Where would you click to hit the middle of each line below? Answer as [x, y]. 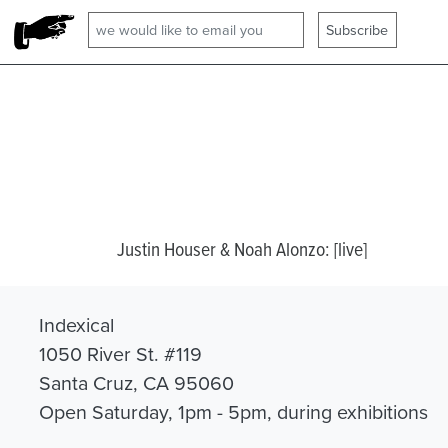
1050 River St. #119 [120, 353]
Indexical [76, 324]
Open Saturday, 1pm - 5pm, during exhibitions [233, 411]
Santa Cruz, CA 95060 [136, 382]
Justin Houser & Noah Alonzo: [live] [242, 248]
